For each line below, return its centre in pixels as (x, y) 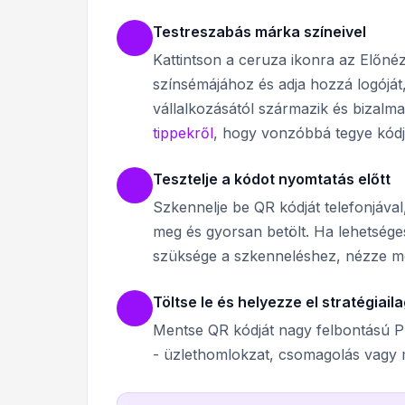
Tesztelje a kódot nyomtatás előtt (272, 179)
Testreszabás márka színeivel (259, 32)
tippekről (183, 133)
